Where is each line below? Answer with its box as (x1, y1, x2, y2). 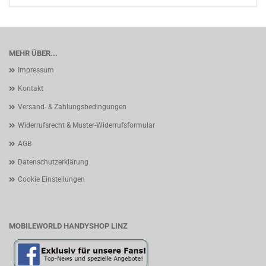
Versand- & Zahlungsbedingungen (18, 103, 126, 111)
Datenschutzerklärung (18, 158, 88, 166)
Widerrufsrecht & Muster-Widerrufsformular (18, 121, 155, 129)
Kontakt (18, 84, 43, 93)
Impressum (18, 66, 54, 74)
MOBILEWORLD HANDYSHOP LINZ (9, 221, 128, 230)
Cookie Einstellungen (18, 175, 85, 183)
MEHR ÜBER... (9, 49, 58, 58)
